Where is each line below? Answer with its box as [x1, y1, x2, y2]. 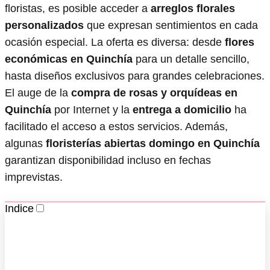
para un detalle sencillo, [133, 52, 250, 65]
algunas [5, 137, 46, 149]
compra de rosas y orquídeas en [71, 86, 237, 99]
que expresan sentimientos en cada [84, 19, 258, 31]
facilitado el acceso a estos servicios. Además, [5, 120, 228, 133]
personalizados [5, 19, 84, 31]
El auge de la [5, 86, 71, 99]
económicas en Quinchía [5, 52, 133, 65]
